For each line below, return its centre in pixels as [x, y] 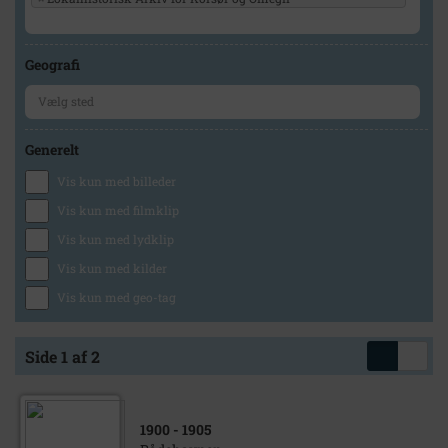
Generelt [52, 149]
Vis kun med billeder [116, 181]
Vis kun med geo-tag [116, 297]
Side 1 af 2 [62, 356]
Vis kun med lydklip [115, 239]
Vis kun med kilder [112, 268]
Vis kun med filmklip [118, 210]
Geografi [52, 64]
